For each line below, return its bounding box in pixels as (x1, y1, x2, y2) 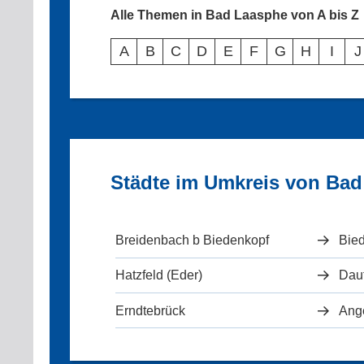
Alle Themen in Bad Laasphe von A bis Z (110, 8, 359, 23)
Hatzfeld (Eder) (115, 268, 203, 283)
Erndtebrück (115, 303, 186, 318)
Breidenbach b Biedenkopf (115, 233, 270, 248)
